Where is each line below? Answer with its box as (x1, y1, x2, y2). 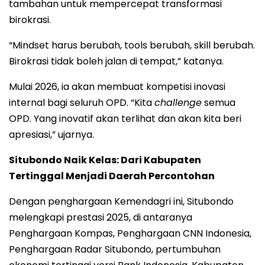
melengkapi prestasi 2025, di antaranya (9, 211, 192, 225)
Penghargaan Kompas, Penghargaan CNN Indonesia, (9, 227, 251, 241)
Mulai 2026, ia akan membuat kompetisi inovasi (9, 80, 225, 94)
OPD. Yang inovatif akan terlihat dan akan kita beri (9, 112, 241, 126)
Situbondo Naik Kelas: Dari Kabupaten (9, 153, 201, 167)
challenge (154, 96, 202, 110)
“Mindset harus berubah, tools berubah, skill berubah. (9, 38, 255, 53)
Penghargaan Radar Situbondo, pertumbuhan (9, 243, 221, 257)
